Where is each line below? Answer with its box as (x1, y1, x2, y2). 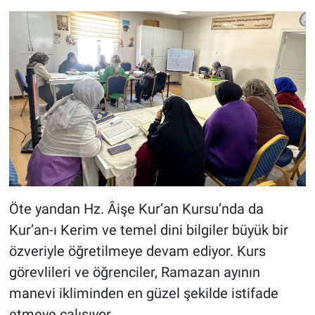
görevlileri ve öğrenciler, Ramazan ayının (8, 263, 260, 281)
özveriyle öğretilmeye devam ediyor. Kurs (8, 242, 266, 259)
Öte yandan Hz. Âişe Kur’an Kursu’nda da (8, 200, 264, 217)
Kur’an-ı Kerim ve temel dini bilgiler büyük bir (8, 221, 288, 238)
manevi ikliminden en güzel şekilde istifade (8, 284, 278, 302)
